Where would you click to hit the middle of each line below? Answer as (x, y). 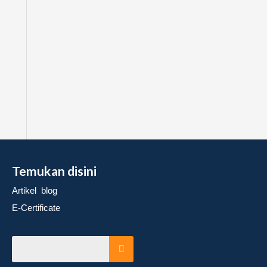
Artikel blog (35, 191)
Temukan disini (55, 171)
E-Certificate (36, 207)
